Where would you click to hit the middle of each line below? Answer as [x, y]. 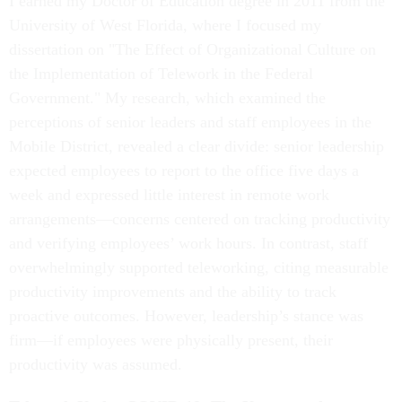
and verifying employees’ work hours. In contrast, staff [188, 243]
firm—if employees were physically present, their [171, 340]
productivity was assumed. [96, 364]
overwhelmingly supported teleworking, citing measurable [199, 267]
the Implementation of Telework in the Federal [161, 73]
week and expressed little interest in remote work [169, 194]
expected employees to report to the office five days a [184, 170]
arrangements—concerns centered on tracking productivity [200, 218]
